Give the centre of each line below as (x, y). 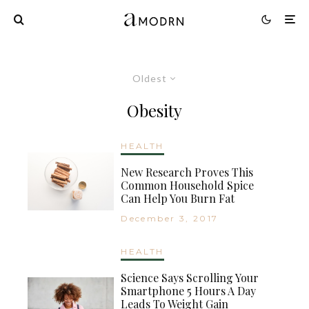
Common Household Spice (188, 185)
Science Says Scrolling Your (190, 277)
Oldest (149, 78)
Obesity (154, 110)
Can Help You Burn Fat (178, 198)
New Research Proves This (187, 172)
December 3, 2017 (170, 218)
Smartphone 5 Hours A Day (189, 290)
